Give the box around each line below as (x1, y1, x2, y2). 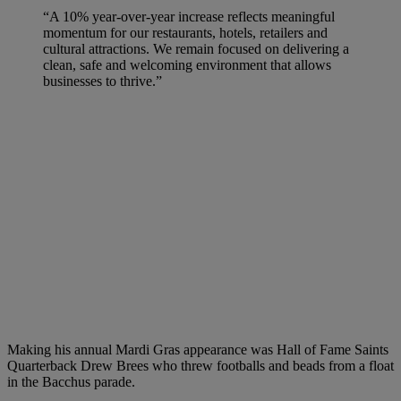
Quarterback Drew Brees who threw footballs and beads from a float (7, 357, 394, 373)
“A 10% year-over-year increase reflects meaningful (43, 8, 335, 24)
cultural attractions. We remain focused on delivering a (43, 40, 349, 56)
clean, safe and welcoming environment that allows (43, 56, 331, 73)
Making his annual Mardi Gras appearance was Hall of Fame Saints (7, 341, 388, 357)
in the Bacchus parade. (7, 373, 135, 389)
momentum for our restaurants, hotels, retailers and (43, 24, 328, 40)
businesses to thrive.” (43, 73, 162, 89)
